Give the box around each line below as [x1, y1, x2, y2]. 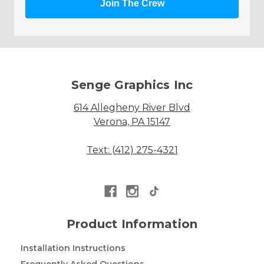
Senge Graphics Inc [71, 78, 193, 92]
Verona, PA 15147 [94, 116, 170, 127]
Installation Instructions [20, 242, 126, 253]
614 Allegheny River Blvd [74, 102, 190, 113]
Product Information [66, 216, 198, 231]
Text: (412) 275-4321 [86, 144, 178, 156]
